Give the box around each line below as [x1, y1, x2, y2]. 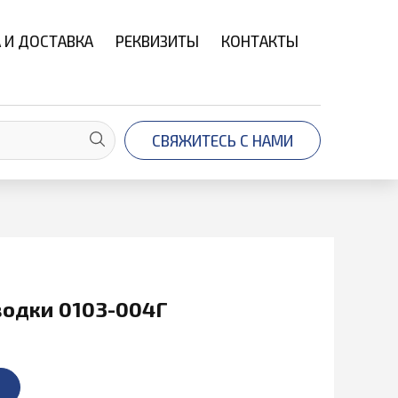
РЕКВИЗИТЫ [115, 32, 199, 50]
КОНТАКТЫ [221, 32, 298, 50]
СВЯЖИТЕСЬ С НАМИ [152, 131, 293, 149]
